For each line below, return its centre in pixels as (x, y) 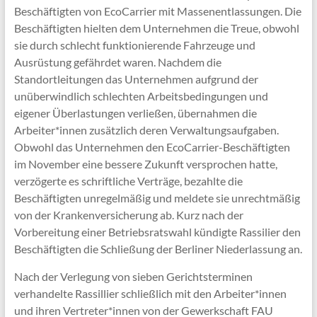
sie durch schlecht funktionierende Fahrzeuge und (134, 45)
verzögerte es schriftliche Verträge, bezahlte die (128, 180)
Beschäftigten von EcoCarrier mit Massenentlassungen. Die (157, 11)
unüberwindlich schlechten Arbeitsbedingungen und (141, 96)
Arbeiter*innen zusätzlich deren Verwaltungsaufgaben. (146, 129)
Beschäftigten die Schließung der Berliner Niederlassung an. (158, 248)
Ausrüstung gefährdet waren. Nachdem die (117, 62)
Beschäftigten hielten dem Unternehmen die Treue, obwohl (156, 28)
